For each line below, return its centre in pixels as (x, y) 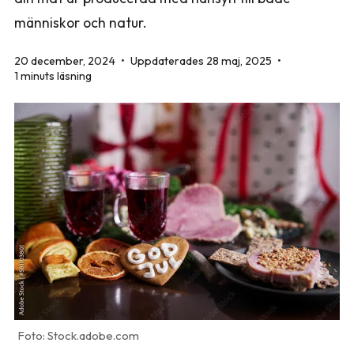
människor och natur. (81, 23)
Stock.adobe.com (93, 335)
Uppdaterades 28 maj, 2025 (202, 61)
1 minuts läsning (53, 76)
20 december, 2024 (66, 61)
